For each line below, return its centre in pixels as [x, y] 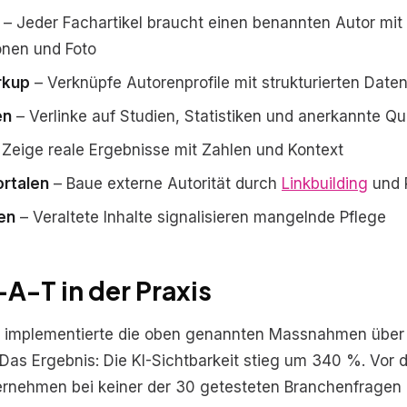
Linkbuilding [325, 184]
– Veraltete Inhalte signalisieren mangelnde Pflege [201, 217]
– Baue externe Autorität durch [165, 184]
